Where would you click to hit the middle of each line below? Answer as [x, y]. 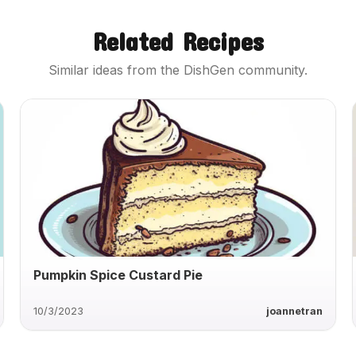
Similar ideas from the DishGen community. [178, 70]
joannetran [294, 311]
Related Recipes [178, 41]
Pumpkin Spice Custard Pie [118, 275]
